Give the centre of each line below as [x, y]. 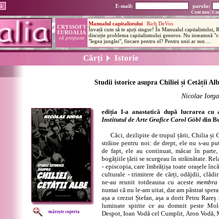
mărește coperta [64, 212]
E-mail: [124, 6]
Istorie [124, 58]
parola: [201, 6]
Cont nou [200, 12]
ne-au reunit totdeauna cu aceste [149, 182]
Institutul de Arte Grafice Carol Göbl [151, 120]
